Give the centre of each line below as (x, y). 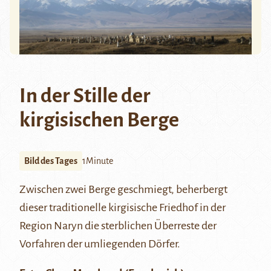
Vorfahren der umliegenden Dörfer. (100, 243)
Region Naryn (51, 225)
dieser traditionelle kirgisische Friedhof (109, 207)
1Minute (98, 161)
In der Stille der (85, 95)
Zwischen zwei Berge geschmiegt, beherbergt (123, 189)
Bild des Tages (51, 161)
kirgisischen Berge (99, 119)
